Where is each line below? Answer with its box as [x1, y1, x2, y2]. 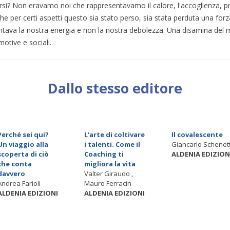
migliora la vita [84, 159, 136, 168]
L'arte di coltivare [84, 129, 145, 139]
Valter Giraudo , [84, 168, 133, 178]
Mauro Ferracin [84, 178, 132, 188]
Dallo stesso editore [48, 79, 182, 98]
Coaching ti [84, 149, 124, 159]
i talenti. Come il [84, 139, 141, 149]
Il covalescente [171, 129, 223, 139]
